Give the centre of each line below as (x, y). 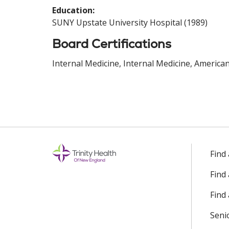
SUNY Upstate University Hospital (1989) (130, 22)
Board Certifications (112, 44)
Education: (73, 10)
